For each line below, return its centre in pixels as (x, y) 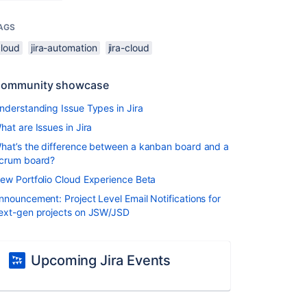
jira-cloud (128, 48)
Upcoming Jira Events (101, 260)
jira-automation (64, 48)
